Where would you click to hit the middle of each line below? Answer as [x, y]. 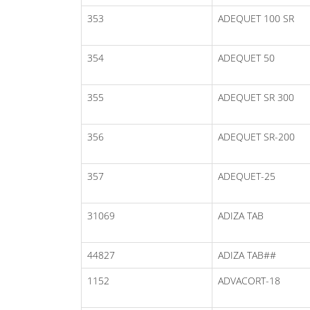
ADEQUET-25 [247, 176]
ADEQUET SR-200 [256, 136]
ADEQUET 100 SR [256, 18]
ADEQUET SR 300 [256, 97]
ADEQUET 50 [246, 57]
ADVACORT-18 [249, 280]
